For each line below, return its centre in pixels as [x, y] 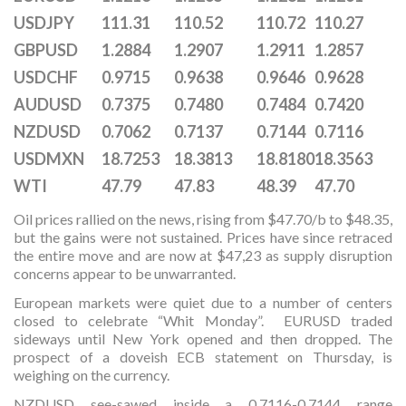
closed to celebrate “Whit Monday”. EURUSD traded [203, 320]
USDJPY [44, 23]
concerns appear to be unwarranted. [125, 273]
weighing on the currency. [92, 375]
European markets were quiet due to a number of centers [203, 302]
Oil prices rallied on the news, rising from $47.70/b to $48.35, [203, 219]
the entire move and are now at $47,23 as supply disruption [203, 255]
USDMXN [49, 159]
